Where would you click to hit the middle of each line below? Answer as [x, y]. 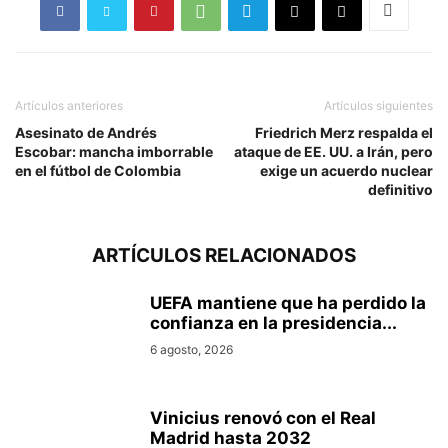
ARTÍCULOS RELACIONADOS [224, 255]
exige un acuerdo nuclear [346, 170]
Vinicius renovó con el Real [263, 417]
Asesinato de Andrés [86, 132]
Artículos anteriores [69, 105]
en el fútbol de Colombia [98, 170]
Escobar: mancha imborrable [114, 151]
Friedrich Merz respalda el [344, 132]
